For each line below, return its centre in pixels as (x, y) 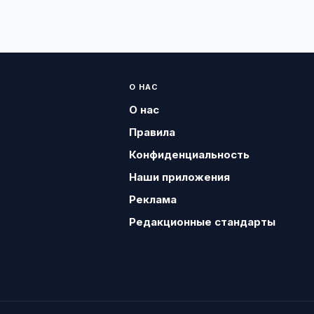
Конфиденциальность (189, 155)
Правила (152, 132)
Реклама (152, 199)
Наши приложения (179, 177)
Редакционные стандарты (202, 222)
